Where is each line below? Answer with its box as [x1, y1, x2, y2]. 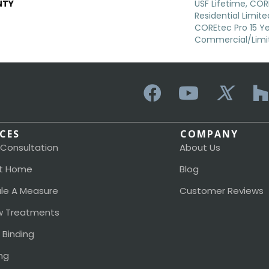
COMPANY [180, 127, 238, 141]
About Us [179, 141, 220, 154]
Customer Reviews [179, 184, 264, 198]
